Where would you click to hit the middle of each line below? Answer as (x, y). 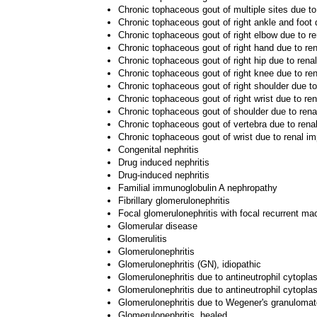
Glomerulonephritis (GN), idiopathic (190, 264)
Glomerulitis (143, 239)
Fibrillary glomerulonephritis (174, 201)
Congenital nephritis (158, 150)
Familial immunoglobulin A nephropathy (198, 188)
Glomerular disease (158, 226)
